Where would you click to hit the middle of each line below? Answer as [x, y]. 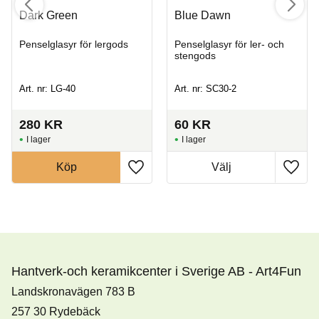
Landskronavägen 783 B [73, 292]
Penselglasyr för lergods [74, 45]
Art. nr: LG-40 [47, 88]
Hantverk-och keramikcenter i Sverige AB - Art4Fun [156, 271]
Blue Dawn [203, 16]
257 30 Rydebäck [56, 311]
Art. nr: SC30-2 [205, 88]
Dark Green [48, 16]
